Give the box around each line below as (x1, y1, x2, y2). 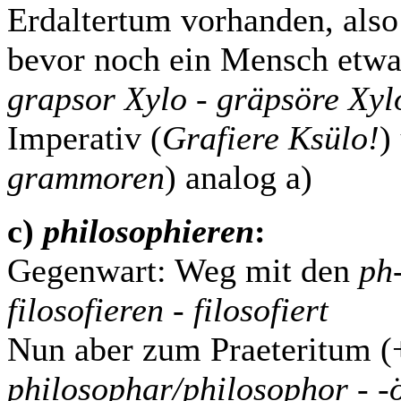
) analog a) (165, 158, 312, 196)
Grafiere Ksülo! (162, 119, 380, 157)
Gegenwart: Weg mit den (7, 252, 359, 289)
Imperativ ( (7, 119, 162, 157)
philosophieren (43, 212, 254, 250)
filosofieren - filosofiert (7, 291, 328, 328)
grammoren (7, 158, 165, 196)
